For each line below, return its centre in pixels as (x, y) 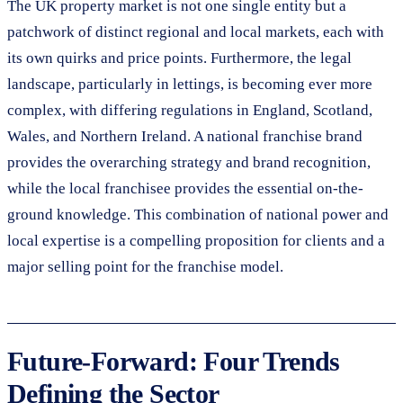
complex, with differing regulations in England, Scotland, (190, 110)
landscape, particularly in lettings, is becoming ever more (190, 84)
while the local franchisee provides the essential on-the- (185, 188)
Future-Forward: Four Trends (174, 361)
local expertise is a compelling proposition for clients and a (196, 240)
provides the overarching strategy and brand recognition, (189, 162)
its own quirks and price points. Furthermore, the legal (179, 58)
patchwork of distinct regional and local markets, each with (196, 31)
